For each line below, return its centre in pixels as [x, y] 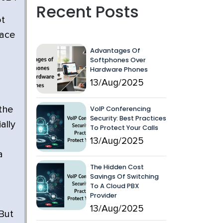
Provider [104, 195]
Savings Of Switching [124, 176]
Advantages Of [115, 51]
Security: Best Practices [128, 118]
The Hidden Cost [117, 167]
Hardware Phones [119, 69]
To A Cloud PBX [114, 186]
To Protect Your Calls [124, 128]
